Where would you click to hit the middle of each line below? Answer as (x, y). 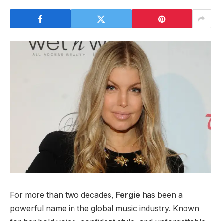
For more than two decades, (63, 195)
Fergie (128, 195)
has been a (161, 195)
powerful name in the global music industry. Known (105, 208)
